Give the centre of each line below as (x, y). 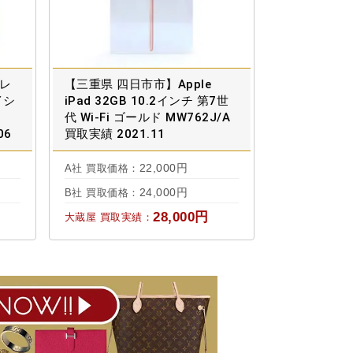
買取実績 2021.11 (115, 134)
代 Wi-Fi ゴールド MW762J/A (147, 118)
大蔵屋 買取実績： (108, 217)
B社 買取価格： (102, 193)
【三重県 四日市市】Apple (137, 85)
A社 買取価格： (102, 169)
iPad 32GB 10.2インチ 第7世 (146, 101)
